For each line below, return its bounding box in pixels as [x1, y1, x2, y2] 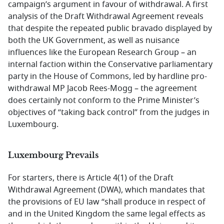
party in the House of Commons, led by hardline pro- [8, 70, 207, 82]
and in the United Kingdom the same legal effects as [8, 208, 205, 220]
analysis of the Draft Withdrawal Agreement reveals [8, 10, 203, 22]
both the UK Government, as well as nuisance [8, 34, 179, 46]
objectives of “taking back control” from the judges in [8, 106, 209, 118]
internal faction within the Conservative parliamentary [8, 58, 212, 70]
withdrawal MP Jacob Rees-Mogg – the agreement [8, 82, 197, 94]
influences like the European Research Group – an [8, 46, 196, 58]
